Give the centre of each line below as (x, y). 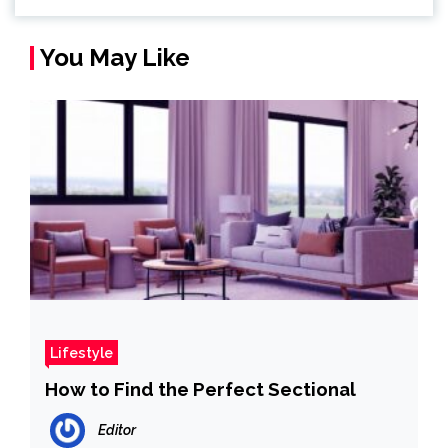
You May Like (115, 58)
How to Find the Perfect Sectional (200, 389)
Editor (117, 429)
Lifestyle (81, 353)
